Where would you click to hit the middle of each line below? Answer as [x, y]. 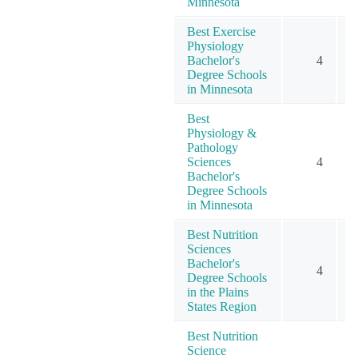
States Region [222, 306]
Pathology [213, 147]
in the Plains [218, 292]
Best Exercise [221, 31]
